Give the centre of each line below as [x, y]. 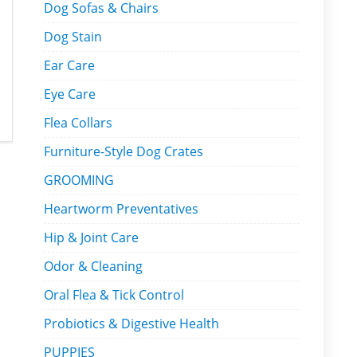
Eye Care [70, 94]
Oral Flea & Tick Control [114, 295]
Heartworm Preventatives [121, 209]
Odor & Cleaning [93, 266]
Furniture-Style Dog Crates [124, 151]
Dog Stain [73, 37]
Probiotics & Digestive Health [131, 324]
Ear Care [69, 65]
